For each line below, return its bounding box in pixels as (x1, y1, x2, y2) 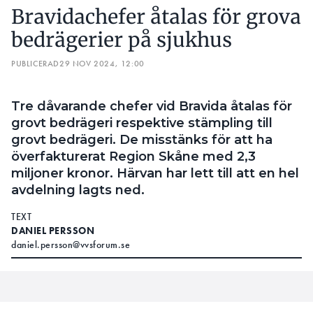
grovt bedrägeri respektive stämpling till (11, 115, 272, 131)
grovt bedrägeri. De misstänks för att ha (11, 132, 272, 147)
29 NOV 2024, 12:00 (59, 58, 145, 69)
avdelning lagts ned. (11, 182, 145, 198)
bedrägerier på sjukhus (11, 27, 232, 52)
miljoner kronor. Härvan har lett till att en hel (11, 166, 299, 181)
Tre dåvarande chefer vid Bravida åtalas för (11, 99, 292, 114)
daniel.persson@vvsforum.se (11, 238, 130, 251)
